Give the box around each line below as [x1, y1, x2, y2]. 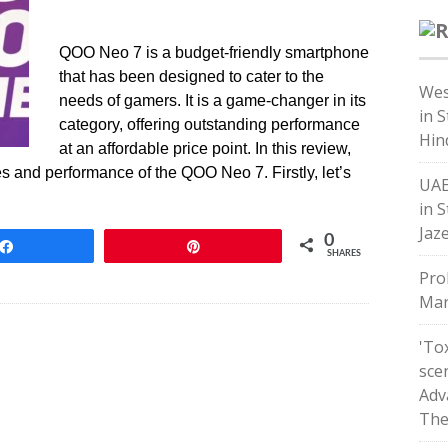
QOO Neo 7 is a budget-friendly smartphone [59, 44, 369, 61]
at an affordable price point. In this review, [59, 140, 351, 157]
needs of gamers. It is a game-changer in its [59, 92, 366, 109]
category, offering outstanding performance [59, 116, 360, 133]
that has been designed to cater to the [59, 68, 324, 85]
